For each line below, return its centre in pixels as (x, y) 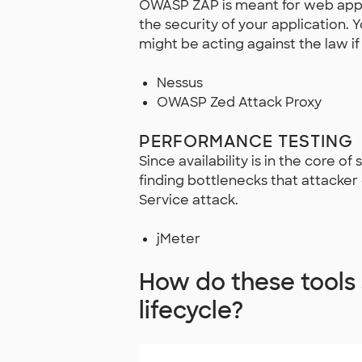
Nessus (180, 83)
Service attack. (189, 200)
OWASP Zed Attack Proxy (240, 103)
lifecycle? (191, 311)
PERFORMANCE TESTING (246, 142)
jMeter (179, 239)
